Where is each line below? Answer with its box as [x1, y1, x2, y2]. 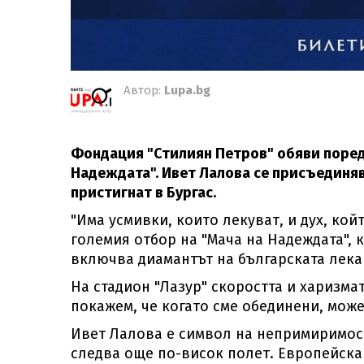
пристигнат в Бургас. [71, 184, 216, 201]
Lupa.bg [164, 83, 210, 97]
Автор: [123, 83, 164, 97]
